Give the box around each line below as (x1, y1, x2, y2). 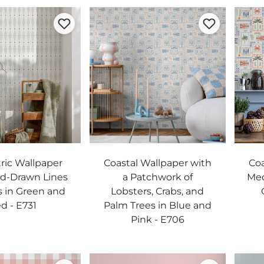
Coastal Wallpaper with (103, 157, 212, 169)
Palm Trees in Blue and (103, 200, 212, 211)
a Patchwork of (122, 171, 193, 183)
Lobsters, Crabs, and (111, 186, 204, 197)
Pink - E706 (130, 214, 184, 225)
